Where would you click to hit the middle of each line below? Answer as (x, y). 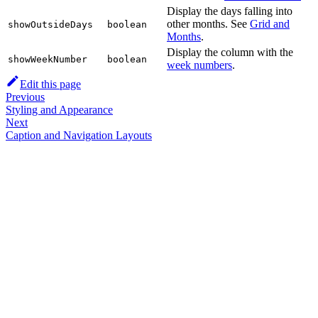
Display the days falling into (230, 11)
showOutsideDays (50, 24)
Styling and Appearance (59, 109)
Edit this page (50, 84)
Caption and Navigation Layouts (79, 135)
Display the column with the (230, 52)
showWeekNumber (48, 59)
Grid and (270, 23)
